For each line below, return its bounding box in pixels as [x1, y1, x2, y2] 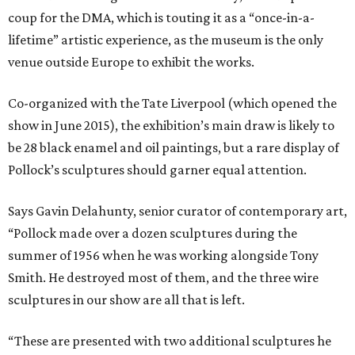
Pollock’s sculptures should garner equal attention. [8, 162, 307, 178]
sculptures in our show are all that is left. [8, 292, 245, 308]
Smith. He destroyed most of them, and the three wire [8, 269, 319, 286]
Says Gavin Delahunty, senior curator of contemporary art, [8, 203, 347, 219]
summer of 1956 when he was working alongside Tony [8, 247, 319, 264]
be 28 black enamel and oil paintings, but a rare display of [8, 139, 339, 156]
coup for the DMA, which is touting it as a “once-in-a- [8, 10, 315, 26]
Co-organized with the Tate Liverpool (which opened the [8, 95, 337, 112]
